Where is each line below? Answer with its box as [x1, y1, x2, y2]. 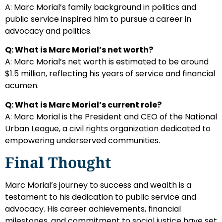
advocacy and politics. [5, 25, 92, 37]
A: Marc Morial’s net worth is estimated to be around [5, 56, 209, 68]
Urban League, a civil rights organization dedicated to [5, 122, 211, 134]
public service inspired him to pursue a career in [5, 13, 191, 25]
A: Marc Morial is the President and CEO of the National [5, 111, 217, 122]
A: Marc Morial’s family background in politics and [5, 1, 196, 13]
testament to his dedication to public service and [5, 191, 196, 203]
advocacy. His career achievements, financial [5, 203, 181, 215]
